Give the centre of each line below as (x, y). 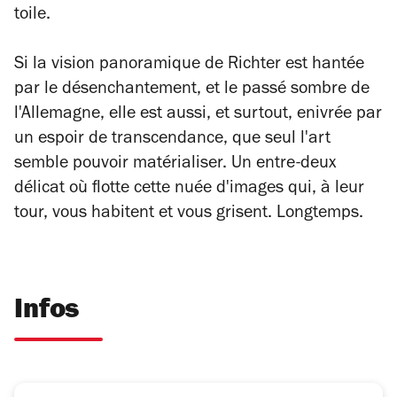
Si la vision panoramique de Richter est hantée (189, 66)
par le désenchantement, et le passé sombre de (192, 90)
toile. (32, 16)
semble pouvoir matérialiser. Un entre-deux (175, 165)
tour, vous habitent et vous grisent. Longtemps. (189, 214)
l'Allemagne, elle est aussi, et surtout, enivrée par (198, 115)
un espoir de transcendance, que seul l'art (172, 140)
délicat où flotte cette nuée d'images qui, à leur (189, 190)
